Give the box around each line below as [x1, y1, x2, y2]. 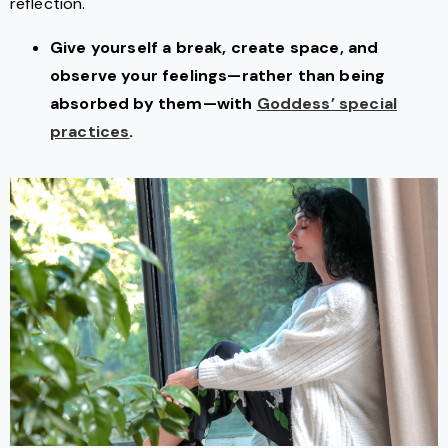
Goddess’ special [256, 93, 398, 115]
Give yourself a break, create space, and [50, 37, 379, 59]
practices [50, 121, 130, 143]
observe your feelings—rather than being [50, 65, 386, 87]
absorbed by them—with [50, 93, 257, 115]
